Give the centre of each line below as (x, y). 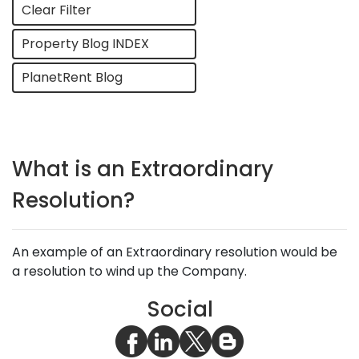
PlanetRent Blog (72, 77)
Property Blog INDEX (85, 44)
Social (179, 309)
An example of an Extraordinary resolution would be (175, 252)
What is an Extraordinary (143, 169)
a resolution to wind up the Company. (129, 271)
